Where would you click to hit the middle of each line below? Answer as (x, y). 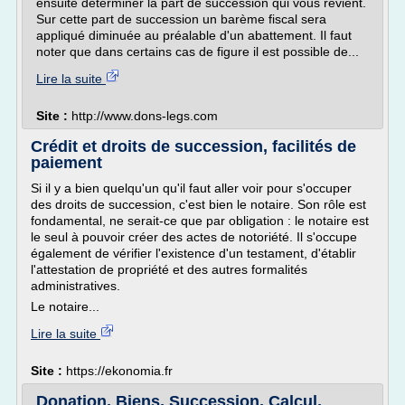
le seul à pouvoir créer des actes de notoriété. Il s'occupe (194, 237)
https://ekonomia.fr (119, 371)
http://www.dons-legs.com (145, 116)
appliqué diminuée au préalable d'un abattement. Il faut (194, 35)
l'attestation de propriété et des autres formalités (169, 269)
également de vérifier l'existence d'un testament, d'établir (193, 253)
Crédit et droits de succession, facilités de (193, 146)
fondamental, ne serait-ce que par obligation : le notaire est (200, 221)
